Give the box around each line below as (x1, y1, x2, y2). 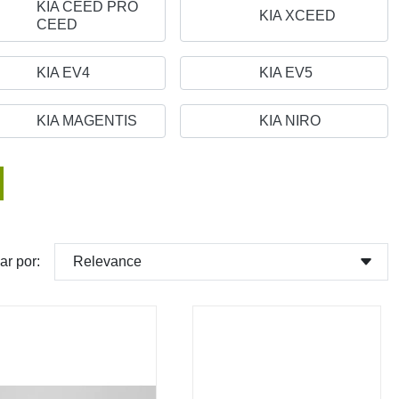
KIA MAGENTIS (37, 112, 137, 128)
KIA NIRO (259, 112, 321, 128)
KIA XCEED (259, 7, 336, 23)
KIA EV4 (37, 64, 90, 80)
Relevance (73, 253, 142, 269)
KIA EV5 (259, 64, 313, 80)
